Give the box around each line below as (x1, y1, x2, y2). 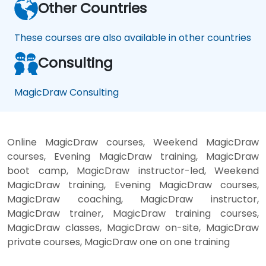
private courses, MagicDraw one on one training (7, 235, 230, 249)
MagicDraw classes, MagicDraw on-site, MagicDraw (7, 220, 259, 235)
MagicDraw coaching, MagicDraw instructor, (7, 192, 259, 206)
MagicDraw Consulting (14, 85, 119, 99)
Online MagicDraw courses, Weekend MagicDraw (7, 135, 259, 149)
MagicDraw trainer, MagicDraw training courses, (7, 206, 259, 220)
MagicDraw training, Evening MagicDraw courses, (7, 178, 259, 192)
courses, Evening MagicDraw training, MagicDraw (7, 149, 259, 163)
